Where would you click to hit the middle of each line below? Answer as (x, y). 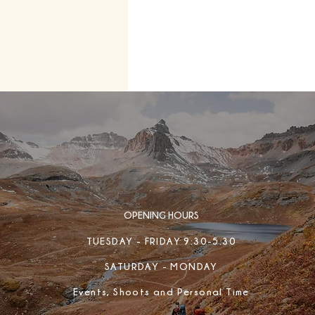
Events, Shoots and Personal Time (161, 291)
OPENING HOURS (161, 215)
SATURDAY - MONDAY (161, 266)
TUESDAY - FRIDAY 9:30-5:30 (161, 241)
